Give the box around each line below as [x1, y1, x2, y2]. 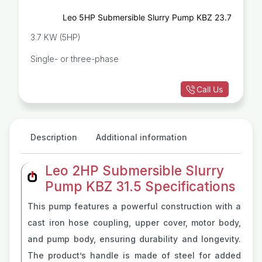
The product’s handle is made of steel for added [27, 250, 241, 260]
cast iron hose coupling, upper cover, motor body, [27, 218, 241, 227]
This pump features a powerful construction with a [27, 201, 241, 211]
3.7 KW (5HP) [30, 32, 81, 42]
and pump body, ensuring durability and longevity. [27, 234, 241, 244]
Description [30, 132, 77, 142]
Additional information [96, 132, 187, 142]
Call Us [196, 84, 223, 94]
